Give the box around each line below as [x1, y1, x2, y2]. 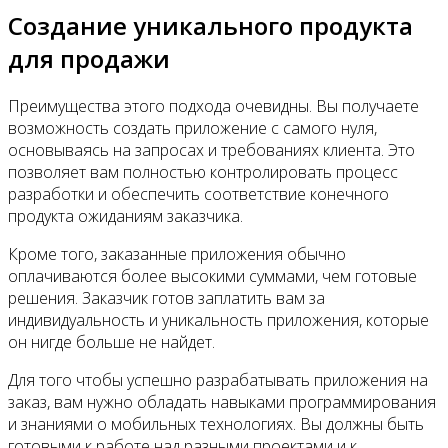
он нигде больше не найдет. [8, 331, 215, 354]
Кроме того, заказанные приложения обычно [8, 243, 346, 266]
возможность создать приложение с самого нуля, [8, 117, 377, 140]
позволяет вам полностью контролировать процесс [8, 161, 398, 184]
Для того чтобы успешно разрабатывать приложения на [8, 369, 428, 392]
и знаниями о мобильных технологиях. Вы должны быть [8, 413, 424, 436]
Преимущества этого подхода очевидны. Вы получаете [8, 95, 419, 118]
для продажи [8, 42, 170, 76]
